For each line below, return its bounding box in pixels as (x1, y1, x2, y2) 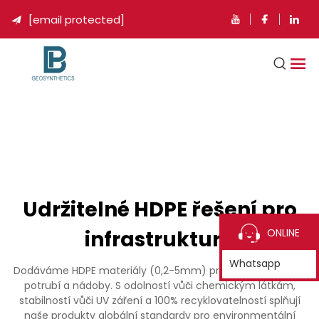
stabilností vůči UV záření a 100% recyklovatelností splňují (19, 293, 300, 308)
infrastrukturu (84, 226, 235, 253)
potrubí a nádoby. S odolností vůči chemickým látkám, (23, 278, 296, 293)
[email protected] (28, 12, 125, 27)
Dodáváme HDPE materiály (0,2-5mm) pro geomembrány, (13, 263, 306, 278)
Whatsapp (229, 256, 281, 271)
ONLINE (267, 226, 300, 240)
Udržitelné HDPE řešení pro (22, 196, 297, 224)
